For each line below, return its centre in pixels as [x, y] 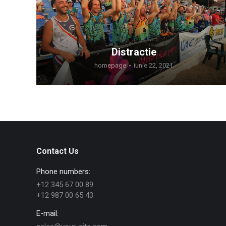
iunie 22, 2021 [153, 66]
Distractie [134, 52]
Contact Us [58, 151]
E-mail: [47, 213]
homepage [110, 66]
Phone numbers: [63, 171]
